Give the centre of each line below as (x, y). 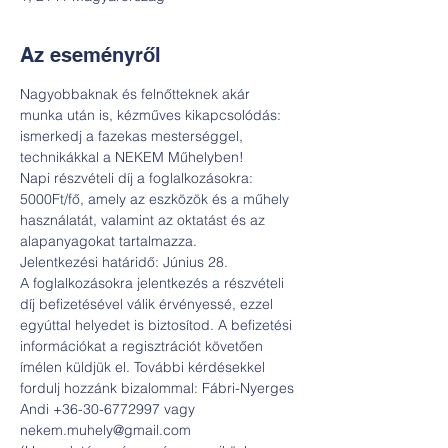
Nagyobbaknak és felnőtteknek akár (137, 94)
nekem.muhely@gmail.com (105, 430)
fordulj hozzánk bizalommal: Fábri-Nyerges (159, 388)
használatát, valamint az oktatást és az (144, 220)
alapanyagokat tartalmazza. (108, 241)
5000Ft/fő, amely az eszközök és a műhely (156, 199)
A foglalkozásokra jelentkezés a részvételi (154, 283)
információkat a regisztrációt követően (143, 346)
